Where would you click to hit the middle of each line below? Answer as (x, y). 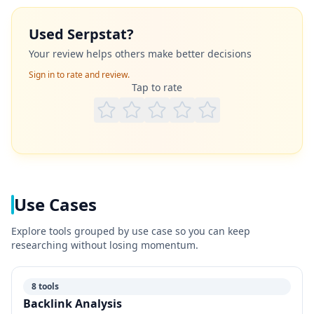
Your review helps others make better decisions (140, 54)
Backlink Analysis (73, 303)
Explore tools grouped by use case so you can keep (131, 231)
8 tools (45, 286)
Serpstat (97, 34)
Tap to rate (157, 87)
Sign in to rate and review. (79, 75)
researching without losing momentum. (105, 245)
